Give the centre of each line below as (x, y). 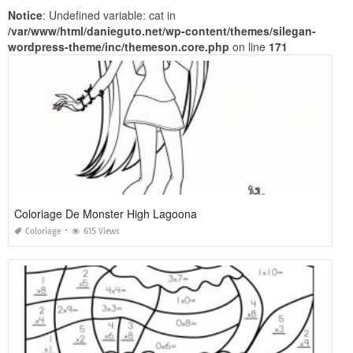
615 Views (102, 231)
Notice (25, 15)
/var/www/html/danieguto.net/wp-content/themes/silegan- (162, 30)
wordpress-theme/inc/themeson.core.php (119, 46)
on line (249, 46)
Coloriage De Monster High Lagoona (106, 213)
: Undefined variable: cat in (109, 15)
